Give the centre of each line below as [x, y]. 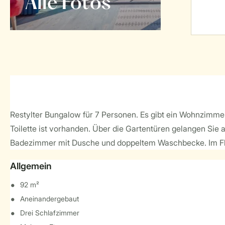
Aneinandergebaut [49, 199]
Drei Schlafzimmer [50, 213]
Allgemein [31, 166]
